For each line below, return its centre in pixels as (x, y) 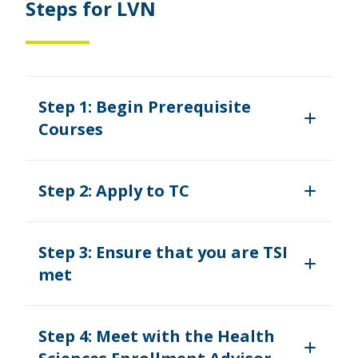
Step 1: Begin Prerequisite (145, 106)
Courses (71, 129)
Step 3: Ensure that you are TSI (163, 252)
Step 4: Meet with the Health (157, 336)
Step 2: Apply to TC (114, 190)
